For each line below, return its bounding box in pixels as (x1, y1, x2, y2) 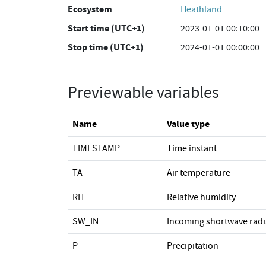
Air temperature (167, 167, 230, 179)
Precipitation (167, 240, 218, 252)
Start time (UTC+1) (68, 22, 145, 34)
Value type (167, 118, 210, 130)
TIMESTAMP (72, 142, 120, 154)
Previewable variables (68, 82, 219, 103)
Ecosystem (68, 3, 112, 15)
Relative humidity (167, 191, 236, 203)
